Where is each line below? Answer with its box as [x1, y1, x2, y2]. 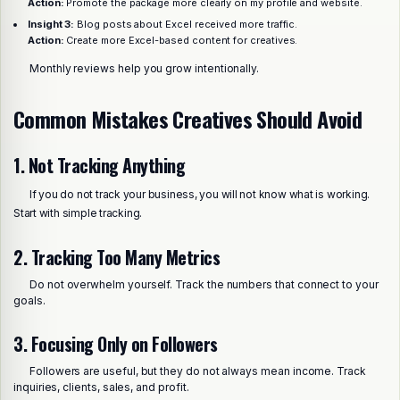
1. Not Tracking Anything [13, 151, 185, 179]
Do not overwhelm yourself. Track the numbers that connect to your [29, 277, 379, 291]
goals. [13, 293, 46, 307]
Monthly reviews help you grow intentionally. [29, 61, 260, 75]
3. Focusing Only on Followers [13, 329, 218, 357]
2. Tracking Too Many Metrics [13, 243, 220, 271]
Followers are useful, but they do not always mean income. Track [29, 363, 366, 378]
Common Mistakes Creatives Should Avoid [13, 102, 362, 135]
